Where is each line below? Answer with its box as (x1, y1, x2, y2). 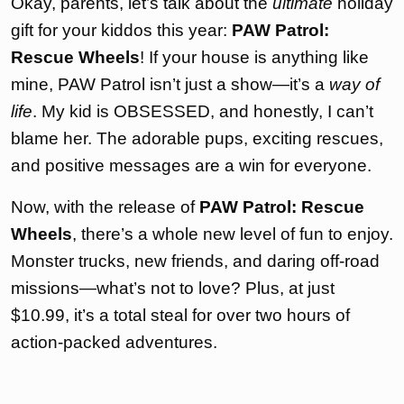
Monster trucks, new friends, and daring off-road (11, 251, 380, 271)
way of (329, 74, 380, 94)
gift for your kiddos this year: (11, 20, 232, 40)
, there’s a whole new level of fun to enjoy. (72, 224, 393, 243)
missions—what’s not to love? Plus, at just (11, 278, 335, 298)
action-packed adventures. (11, 332, 217, 352)
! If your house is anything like (140, 47, 369, 67)
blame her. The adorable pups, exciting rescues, (11, 128, 383, 148)
